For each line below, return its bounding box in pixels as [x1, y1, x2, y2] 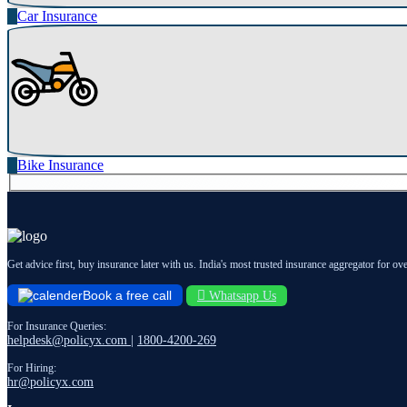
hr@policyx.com [7, 374, 94, 389]
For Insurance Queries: [7, 320, 106, 333]
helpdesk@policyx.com [7, 333, 131, 347]
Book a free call [83, 287, 172, 303]
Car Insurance [17, 8, 97, 25]
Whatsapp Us [205, 288, 276, 303]
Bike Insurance [17, 157, 104, 174]
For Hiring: [7, 362, 56, 374]
